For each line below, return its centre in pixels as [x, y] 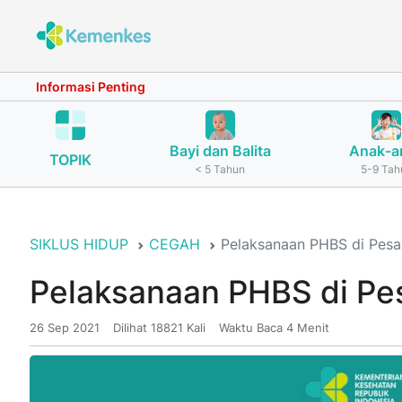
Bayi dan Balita [220, 151]
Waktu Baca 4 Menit [274, 328]
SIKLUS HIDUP [79, 244]
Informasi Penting [91, 87]
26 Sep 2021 [64, 328]
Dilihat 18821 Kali [159, 328]
